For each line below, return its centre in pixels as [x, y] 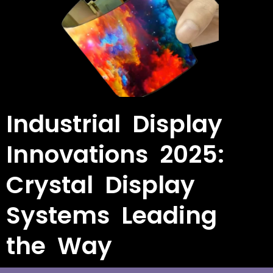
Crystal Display [101, 185]
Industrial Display [114, 124]
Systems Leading [112, 215]
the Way [59, 246]
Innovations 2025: [115, 154]
